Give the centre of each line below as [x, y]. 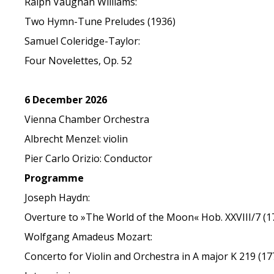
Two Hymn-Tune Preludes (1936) [100, 21]
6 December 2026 [66, 100]
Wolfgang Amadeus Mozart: [89, 237]
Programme [54, 178]
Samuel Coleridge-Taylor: [83, 41]
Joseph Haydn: [57, 198]
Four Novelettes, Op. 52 [79, 61]
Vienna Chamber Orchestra [87, 119]
